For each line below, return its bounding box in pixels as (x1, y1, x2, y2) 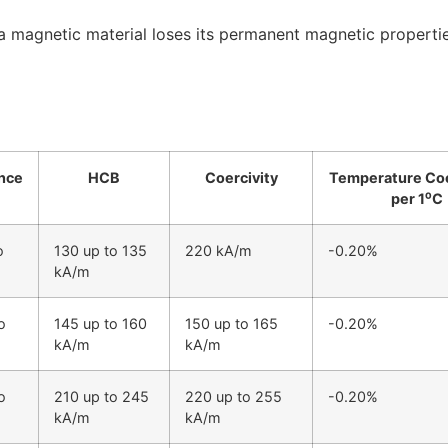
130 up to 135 (54, 241, 147, 259)
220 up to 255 (185, 387, 282, 405)
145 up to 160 (54, 314, 147, 332)
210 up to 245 (54, 387, 149, 405)
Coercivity (204, 168, 278, 186)
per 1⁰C (391, 189, 443, 207)
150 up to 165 (185, 314, 278, 332)
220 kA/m (185, 241, 252, 259)
